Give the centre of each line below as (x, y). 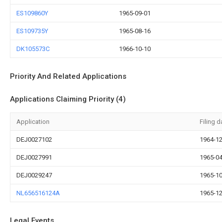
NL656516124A (38, 193)
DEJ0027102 (34, 139)
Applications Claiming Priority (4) (68, 99)
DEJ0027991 (34, 157)
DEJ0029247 (34, 175)
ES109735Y (32, 31)
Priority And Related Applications (68, 76)
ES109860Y (32, 13)
